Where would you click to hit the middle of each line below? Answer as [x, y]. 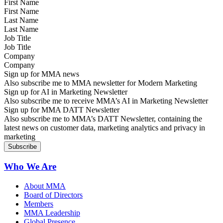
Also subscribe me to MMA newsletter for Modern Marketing [101, 83]
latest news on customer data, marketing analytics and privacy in [105, 128]
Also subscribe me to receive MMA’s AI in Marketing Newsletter [106, 101]
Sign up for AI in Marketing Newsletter [66, 92]
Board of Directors [53, 195]
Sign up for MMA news [42, 74]
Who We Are [30, 166]
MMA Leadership [52, 213]
